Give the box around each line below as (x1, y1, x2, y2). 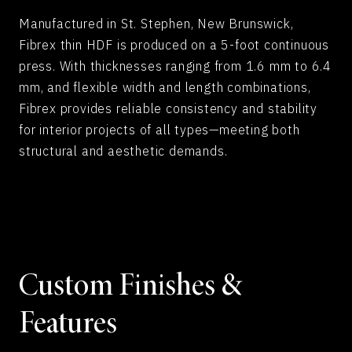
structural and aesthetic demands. (19, 143, 228, 159)
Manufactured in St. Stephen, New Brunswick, (19, 16, 294, 32)
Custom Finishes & (19, 272, 242, 304)
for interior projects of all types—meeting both (19, 122, 300, 138)
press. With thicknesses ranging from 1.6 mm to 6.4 (19, 58, 332, 75)
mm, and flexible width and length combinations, (19, 79, 311, 96)
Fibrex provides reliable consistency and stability (19, 101, 317, 117)
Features (19, 310, 117, 342)
